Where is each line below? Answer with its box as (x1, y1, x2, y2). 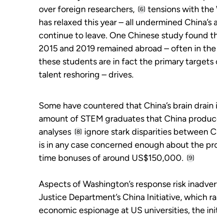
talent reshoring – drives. (39, 69, 134, 80)
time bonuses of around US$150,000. (39, 153, 184, 163)
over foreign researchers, (39, 4, 135, 15)
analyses (39, 126, 71, 137)
